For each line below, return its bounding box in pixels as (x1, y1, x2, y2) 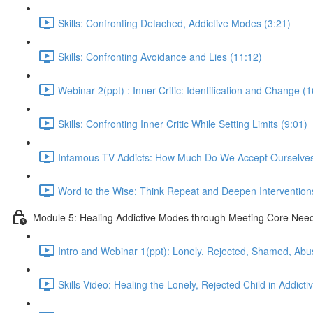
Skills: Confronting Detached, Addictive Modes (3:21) (58, 15, 291, 30)
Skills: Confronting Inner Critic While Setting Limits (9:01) (58, 116, 307, 131)
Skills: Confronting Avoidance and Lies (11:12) (58, 49, 262, 64)
